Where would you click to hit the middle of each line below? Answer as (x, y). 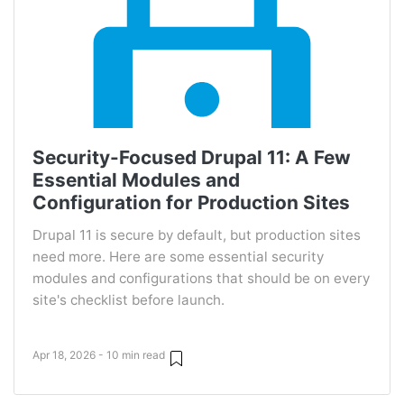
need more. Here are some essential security (178, 257)
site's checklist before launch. (129, 300)
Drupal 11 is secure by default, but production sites (197, 235)
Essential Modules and (136, 180)
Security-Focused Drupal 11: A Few (192, 157)
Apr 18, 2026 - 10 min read (99, 354)
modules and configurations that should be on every (201, 278)
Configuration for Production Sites (191, 202)
